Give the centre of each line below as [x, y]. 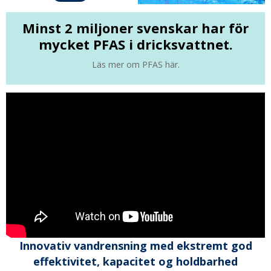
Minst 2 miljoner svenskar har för [135, 28]
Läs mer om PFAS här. [135, 64]
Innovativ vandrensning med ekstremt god [135, 246]
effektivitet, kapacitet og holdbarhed [135, 262]
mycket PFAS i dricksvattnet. [135, 44]
